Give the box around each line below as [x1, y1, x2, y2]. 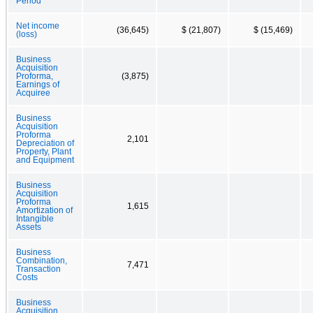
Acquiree [16, 88, 50, 97]
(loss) [16, 29, 37, 38]
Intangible [16, 214, 54, 223]
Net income [16, 21, 59, 30]
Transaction [16, 264, 61, 273]
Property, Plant [16, 147, 71, 156]
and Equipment [16, 155, 74, 164]
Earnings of [16, 80, 59, 89]
